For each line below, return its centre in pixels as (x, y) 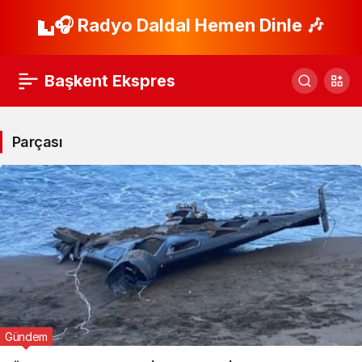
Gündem (26, 337)
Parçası (38, 142)
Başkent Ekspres (110, 81)
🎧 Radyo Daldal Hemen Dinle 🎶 (189, 25)
